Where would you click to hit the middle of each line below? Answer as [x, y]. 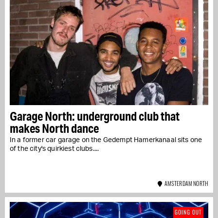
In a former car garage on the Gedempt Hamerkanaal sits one [106, 140]
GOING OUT [188, 212]
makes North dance [54, 128]
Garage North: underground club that [95, 116]
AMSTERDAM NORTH [185, 183]
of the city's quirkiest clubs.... [54, 149]
